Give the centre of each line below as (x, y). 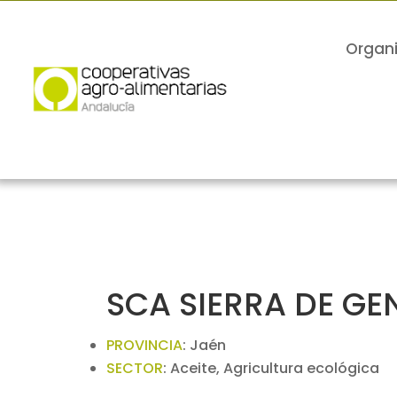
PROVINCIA (145, 345)
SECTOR (135, 368)
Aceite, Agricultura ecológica (275, 368)
